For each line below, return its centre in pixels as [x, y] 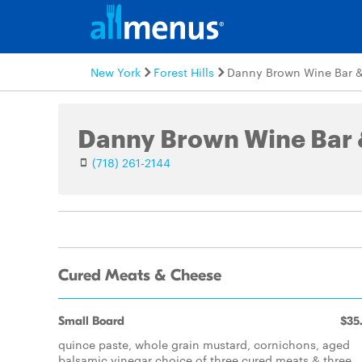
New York [116, 72]
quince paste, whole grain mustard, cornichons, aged [204, 344]
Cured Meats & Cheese [140, 276]
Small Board [91, 321]
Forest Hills [184, 72]
